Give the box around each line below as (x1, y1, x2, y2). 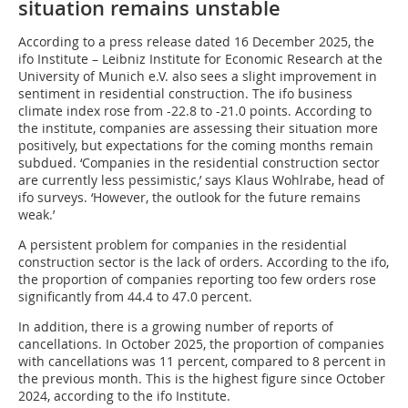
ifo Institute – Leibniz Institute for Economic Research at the (18, 50, 382, 68)
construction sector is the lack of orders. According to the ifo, (18, 253, 389, 271)
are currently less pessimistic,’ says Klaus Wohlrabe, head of (18, 171, 384, 189)
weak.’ (18, 206, 55, 224)
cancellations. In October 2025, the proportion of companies (18, 335, 384, 353)
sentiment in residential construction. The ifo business (18, 85, 352, 103)
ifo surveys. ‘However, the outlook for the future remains (18, 189, 361, 207)
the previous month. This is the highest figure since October (18, 370, 385, 388)
